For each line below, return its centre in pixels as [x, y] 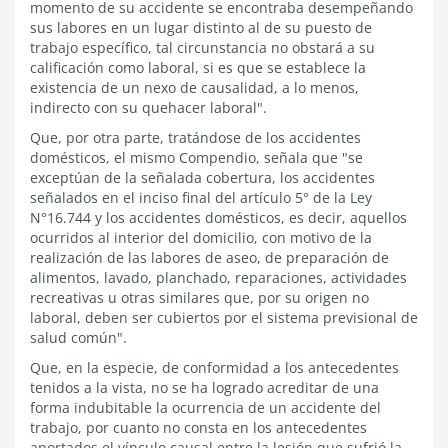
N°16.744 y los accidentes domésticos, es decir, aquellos [218, 217]
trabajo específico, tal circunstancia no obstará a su [202, 47]
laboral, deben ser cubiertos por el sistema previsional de [224, 317]
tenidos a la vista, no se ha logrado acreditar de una [204, 387]
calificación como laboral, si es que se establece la [198, 67]
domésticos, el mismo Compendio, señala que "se [196, 157]
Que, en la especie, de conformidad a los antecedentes [214, 367]
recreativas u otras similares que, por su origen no [199, 297]
